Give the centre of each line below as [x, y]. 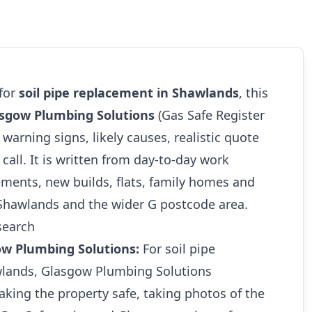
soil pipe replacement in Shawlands [129, 93]
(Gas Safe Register [210, 115]
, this [253, 93]
